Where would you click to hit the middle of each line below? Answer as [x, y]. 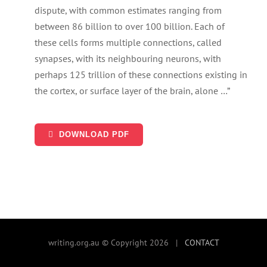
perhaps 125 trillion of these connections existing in [141, 74]
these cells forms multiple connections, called [128, 42]
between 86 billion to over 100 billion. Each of [129, 26]
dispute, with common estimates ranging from [128, 10]
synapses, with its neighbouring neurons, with [128, 58]
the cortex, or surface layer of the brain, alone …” [132, 90]
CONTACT [202, 243]
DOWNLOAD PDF [94, 134]
